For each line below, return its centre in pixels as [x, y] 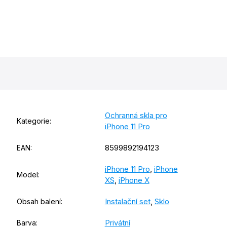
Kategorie [33, 121]
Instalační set [127, 202]
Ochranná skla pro [136, 116]
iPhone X [134, 180]
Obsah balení [39, 202]
